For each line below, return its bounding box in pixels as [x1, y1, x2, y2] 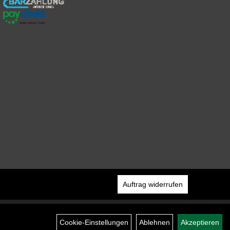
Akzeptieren [181, 218, 219, 226]
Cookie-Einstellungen [60, 218, 128, 226]
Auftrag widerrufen [122, 180, 183, 188]
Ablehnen [139, 218, 170, 226]
